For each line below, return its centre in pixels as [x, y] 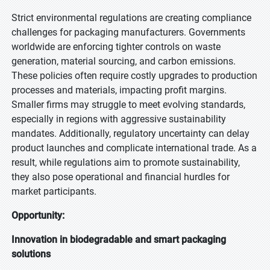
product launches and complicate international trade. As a [134, 148]
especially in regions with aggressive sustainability [119, 119]
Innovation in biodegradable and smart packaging [119, 240]
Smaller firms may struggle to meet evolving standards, [128, 105]
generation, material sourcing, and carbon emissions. [124, 61]
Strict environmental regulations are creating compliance [131, 18]
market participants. [54, 191]
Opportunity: [38, 215]
